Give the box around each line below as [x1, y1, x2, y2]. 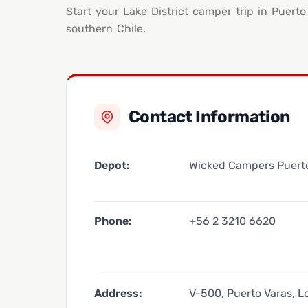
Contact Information [129, 107, 290, 127]
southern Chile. [66, 21, 146, 35]
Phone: [94, 214, 132, 228]
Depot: [94, 159, 130, 173]
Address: [94, 287, 142, 300]
